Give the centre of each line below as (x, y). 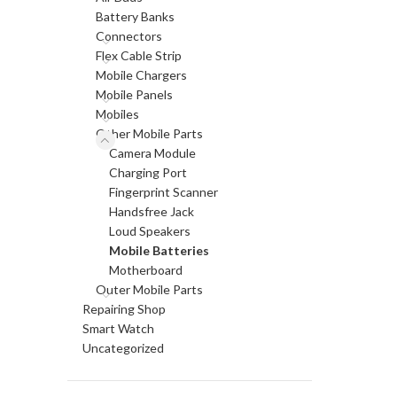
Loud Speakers (150, 231)
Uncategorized (123, 348)
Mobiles (117, 114)
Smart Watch (118, 328)
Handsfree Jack (152, 211)
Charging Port (148, 172)
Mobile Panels (134, 94)
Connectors (129, 36)
